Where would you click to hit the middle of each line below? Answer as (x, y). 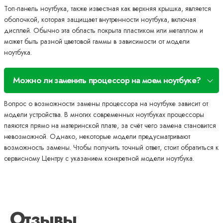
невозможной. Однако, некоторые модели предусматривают (97, 137)
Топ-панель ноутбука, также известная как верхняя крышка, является (108, 9)
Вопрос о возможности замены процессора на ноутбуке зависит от (106, 104)
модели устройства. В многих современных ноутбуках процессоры (104, 115)
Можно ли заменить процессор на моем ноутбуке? (107, 80)
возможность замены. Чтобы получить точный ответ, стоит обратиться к (111, 148)
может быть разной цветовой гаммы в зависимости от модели (97, 42)
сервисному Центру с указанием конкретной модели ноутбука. (99, 159)
